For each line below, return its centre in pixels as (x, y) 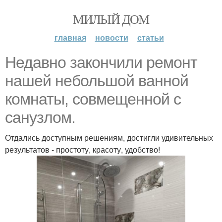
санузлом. (40, 117)
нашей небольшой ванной (97, 81)
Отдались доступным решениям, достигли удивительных (109, 138)
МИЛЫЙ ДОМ (111, 19)
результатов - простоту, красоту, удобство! (83, 149)
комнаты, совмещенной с (93, 99)
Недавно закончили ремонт (101, 62)
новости (111, 37)
